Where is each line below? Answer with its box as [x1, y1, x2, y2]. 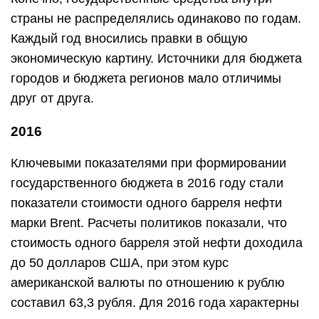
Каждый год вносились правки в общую [11, 31, 248, 46]
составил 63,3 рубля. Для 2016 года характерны [11, 296, 299, 310]
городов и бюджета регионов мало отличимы [11, 71, 281, 85]
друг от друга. [11, 91, 94, 105]
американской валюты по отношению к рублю [11, 276, 285, 290]
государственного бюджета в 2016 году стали [11, 176, 283, 190]
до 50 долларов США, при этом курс [11, 256, 229, 270]
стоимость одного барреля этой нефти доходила [11, 236, 303, 250]
